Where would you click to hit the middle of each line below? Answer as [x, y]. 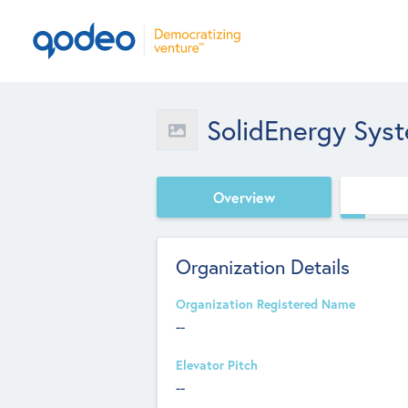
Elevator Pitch [217, 365]
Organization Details [263, 267]
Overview [244, 197]
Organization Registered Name [265, 304]
